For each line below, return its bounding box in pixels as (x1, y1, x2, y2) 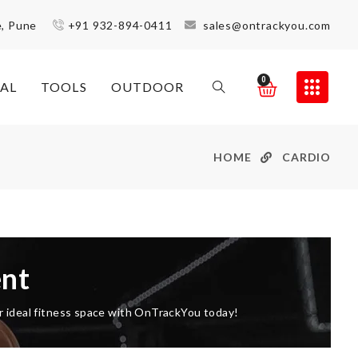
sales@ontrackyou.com (202, 18, 331, 32)
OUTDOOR (110, 79, 185, 95)
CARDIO (282, 150, 331, 165)
